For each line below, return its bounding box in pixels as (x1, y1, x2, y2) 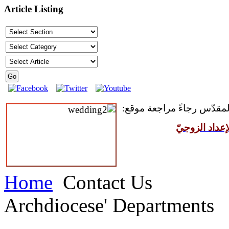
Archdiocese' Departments (4, 194, 214, 216)
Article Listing (4, 4, 63, 15)
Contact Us (58, 171, 152, 193)
